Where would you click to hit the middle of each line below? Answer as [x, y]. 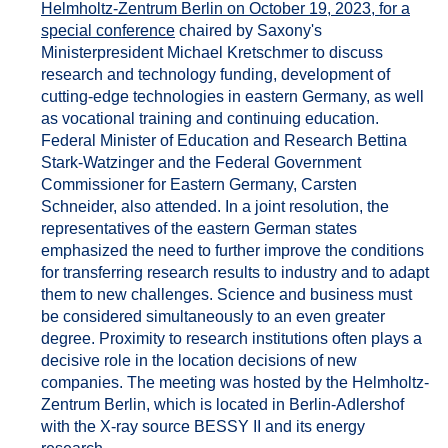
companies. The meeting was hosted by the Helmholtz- [235, 382]
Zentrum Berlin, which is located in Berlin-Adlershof [222, 404]
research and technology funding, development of [215, 74]
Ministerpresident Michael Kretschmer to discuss [212, 52]
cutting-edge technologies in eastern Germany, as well [232, 96]
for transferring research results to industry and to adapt [235, 272]
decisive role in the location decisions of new [199, 360]
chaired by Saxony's [248, 30]
